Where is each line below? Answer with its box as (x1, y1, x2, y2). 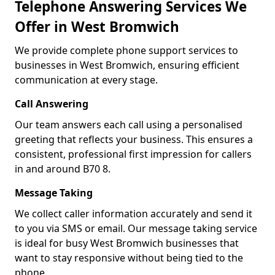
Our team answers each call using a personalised (15, 118, 242, 131)
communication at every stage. (15, 73, 158, 87)
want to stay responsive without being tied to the (15, 251, 243, 265)
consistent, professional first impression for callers (15, 147, 252, 161)
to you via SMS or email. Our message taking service (15, 222, 257, 235)
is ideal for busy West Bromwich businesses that (15, 236, 239, 250)
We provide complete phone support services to (15, 44, 238, 57)
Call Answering (15, 97, 88, 110)
